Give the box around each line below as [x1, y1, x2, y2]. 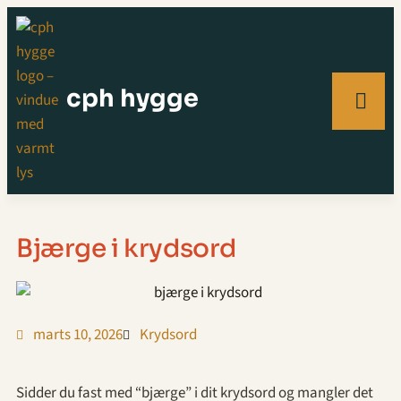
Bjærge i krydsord [16, 233, 236, 264]
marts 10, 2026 [33, 324, 123, 346]
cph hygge [66, 83, 199, 114]
